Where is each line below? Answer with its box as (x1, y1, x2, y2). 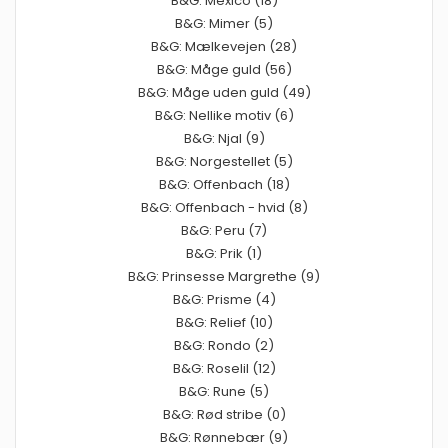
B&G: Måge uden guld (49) (137, 82, 311, 102)
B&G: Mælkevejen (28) (151, 36, 297, 56)
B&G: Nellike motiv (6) (154, 105, 294, 125)
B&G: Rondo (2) (174, 335, 274, 355)
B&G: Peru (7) (181, 220, 267, 240)
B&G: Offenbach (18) (158, 174, 290, 194)
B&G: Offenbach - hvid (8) (140, 197, 308, 217)
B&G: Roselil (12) (172, 358, 276, 378)
